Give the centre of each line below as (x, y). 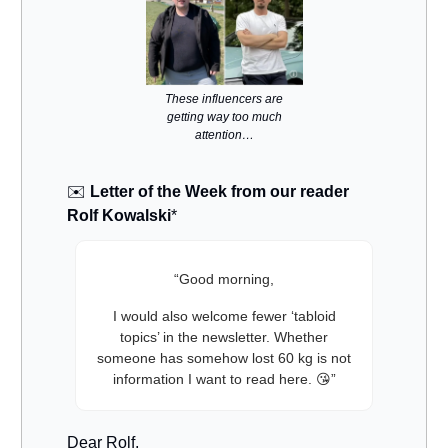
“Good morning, (224, 279)
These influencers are (224, 99)
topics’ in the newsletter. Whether (224, 337)
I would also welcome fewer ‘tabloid (224, 316)
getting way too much (224, 117)
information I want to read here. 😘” (224, 379)
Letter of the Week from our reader (217, 192)
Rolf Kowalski (119, 216)
